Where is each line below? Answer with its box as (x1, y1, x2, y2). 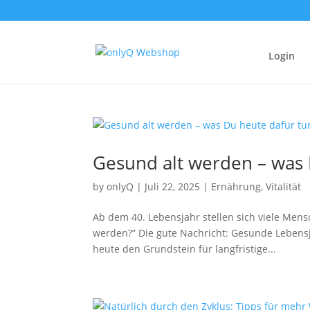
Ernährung (211, 180, 262, 193)
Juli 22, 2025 (145, 180, 201, 193)
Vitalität (266, 180, 302, 193)
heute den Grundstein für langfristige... (93, 242, 277, 255)
